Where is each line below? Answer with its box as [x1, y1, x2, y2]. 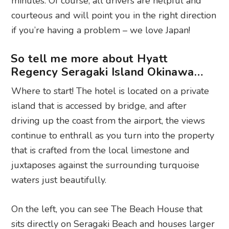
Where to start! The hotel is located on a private [11, 84, 210, 97]
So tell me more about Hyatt [11, 51, 168, 66]
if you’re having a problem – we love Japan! [11, 24, 191, 36]
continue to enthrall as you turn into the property [11, 129, 215, 142]
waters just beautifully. [11, 173, 107, 186]
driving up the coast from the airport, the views [11, 114, 205, 127]
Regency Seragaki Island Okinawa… [11, 64, 203, 80]
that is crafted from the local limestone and [11, 144, 190, 156]
